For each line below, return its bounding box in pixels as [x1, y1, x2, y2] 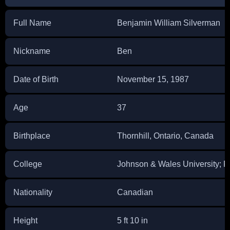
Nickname [13, 46, 50, 55]
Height [13, 216, 37, 225]
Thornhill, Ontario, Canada [117, 131, 214, 140]
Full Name [13, 18, 51, 27]
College [13, 159, 42, 168]
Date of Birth [13, 74, 59, 84]
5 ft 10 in [117, 216, 148, 225]
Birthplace [13, 131, 50, 140]
